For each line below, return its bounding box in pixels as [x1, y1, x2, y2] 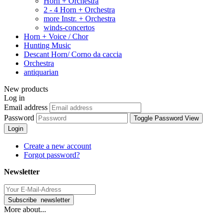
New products [4, 85, 48, 94]
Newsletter [4, 167, 40, 176]
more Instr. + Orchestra [44, 14, 115, 23]
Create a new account [24, 142, 91, 151]
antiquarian [24, 68, 58, 77]
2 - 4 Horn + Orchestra [44, 5, 115, 14]
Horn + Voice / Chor [24, 32, 88, 41]
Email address [4, 103, 48, 112]
